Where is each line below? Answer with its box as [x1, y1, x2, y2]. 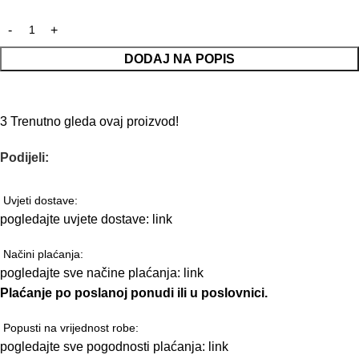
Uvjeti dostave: [3, 194, 78, 208]
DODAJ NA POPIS [123, 52, 235, 67]
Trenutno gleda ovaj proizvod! [10, 115, 179, 129]
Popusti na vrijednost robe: [3, 321, 139, 335]
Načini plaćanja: [3, 248, 83, 261]
